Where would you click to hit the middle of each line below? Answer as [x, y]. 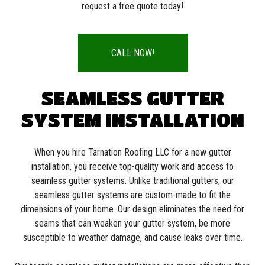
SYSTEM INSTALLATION [132, 120]
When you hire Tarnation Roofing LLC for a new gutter [132, 153]
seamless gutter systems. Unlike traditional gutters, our [132, 181]
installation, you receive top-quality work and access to [132, 167]
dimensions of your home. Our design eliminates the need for [132, 209]
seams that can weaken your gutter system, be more [132, 224]
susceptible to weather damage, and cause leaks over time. [132, 238]
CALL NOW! [132, 53]
